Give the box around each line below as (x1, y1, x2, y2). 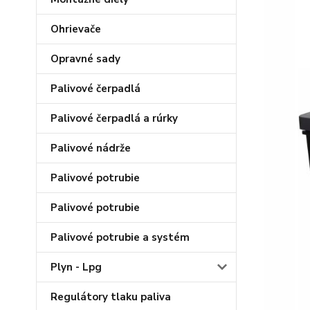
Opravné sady (51, 52, 120, 66)
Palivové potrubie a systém (51, 230, 190, 244)
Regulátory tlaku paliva (51, 290, 171, 304)
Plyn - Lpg (51, 260, 102, 274)
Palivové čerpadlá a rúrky (51, 111, 178, 125)
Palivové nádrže (51, 141, 131, 155)
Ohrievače (51, 22, 101, 36)
